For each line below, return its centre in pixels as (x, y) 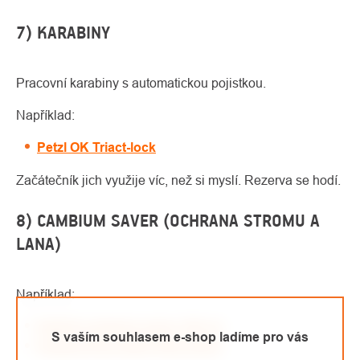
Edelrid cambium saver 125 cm (130, 327)
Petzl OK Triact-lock (96, 148)
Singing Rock (80, 347)
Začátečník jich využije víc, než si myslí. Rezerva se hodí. (178, 180)
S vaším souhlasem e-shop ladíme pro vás (180, 337)
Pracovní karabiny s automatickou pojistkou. (141, 83)
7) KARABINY (63, 33)
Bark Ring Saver (173, 347)
